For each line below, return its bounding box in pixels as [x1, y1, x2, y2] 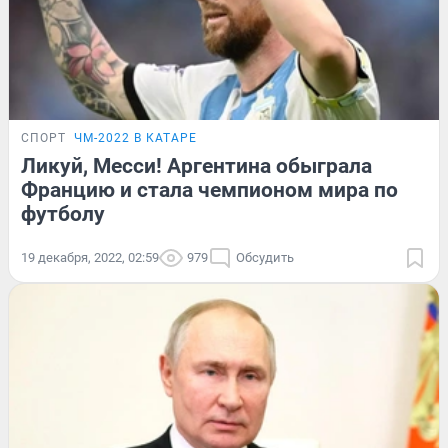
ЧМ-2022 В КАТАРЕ [74, 130, 197, 145]
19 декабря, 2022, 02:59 [21, 249, 159, 265]
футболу [21, 201, 105, 226]
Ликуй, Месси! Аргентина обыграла [21, 153, 372, 178]
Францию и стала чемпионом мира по [21, 177, 398, 202]
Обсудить [236, 249, 294, 265]
